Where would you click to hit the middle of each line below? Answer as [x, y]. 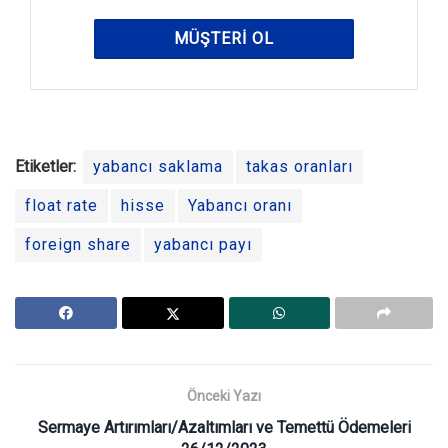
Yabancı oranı [240, 206]
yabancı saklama [158, 167]
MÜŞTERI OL [223, 39]
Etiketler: [45, 167]
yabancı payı [203, 245]
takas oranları [299, 167]
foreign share [78, 245]
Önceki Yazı [224, 396]
